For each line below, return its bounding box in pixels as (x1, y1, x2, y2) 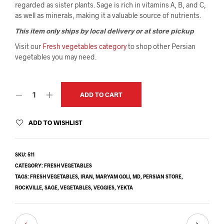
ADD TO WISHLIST (28, 118, 82, 126)
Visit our (15, 41, 42, 50)
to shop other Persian (126, 41, 195, 50)
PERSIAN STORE (143, 173, 181, 179)
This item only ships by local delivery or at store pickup (15, 26, 194, 35)
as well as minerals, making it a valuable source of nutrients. (15, 10, 201, 19)
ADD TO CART (80, 90, 122, 98)
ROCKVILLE (15, 184, 42, 190)
